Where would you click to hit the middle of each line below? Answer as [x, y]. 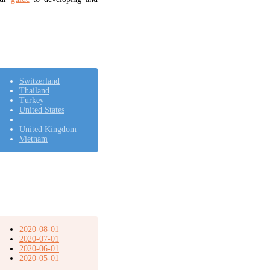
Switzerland [39, 81]
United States [42, 110]
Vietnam [33, 139]
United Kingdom [48, 129]
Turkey [31, 100]
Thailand [34, 90]
